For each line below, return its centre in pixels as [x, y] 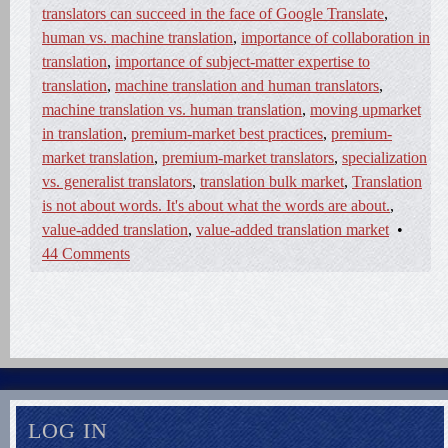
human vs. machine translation [137, 37]
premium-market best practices [227, 133]
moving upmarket [365, 109]
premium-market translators [248, 157]
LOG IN [68, 430]
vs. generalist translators [117, 181]
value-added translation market [292, 229]
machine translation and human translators [247, 85]
